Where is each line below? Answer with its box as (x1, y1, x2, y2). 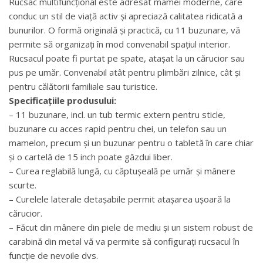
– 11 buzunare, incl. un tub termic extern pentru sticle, (9, 108, 225, 120)
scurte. (9, 178, 36, 191)
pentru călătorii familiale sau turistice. (9, 80, 157, 92)
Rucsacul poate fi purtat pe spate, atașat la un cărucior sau (9, 52, 245, 64)
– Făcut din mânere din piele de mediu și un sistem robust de (9, 221, 253, 233)
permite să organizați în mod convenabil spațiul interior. (9, 38, 230, 50)
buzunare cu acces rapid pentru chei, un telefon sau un (9, 122, 227, 134)
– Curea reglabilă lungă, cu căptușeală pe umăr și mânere (9, 164, 235, 177)
